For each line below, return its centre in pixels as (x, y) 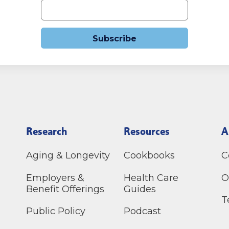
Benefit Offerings (65, 189)
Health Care (151, 178)
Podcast (142, 211)
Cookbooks (149, 156)
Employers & (55, 178)
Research (46, 132)
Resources (146, 132)
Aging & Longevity (68, 156)
